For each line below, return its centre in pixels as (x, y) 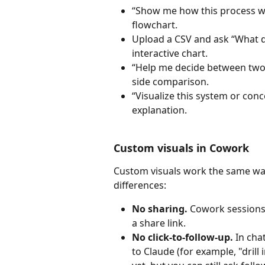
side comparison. (170, 81)
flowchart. (155, 25)
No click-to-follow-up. (182, 237)
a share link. (159, 223)
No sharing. (160, 209)
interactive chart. (170, 53)
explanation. (159, 110)
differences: (140, 185)
